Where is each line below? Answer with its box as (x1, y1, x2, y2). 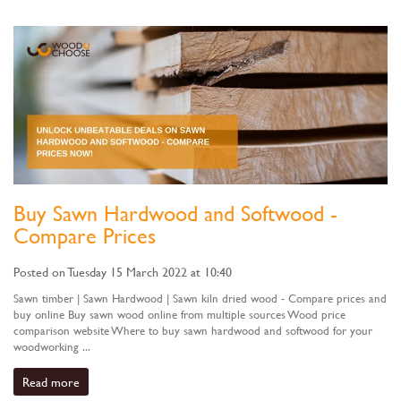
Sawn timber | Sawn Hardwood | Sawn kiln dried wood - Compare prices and (13, 290, 387, 306)
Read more (22, 372, 80, 391)
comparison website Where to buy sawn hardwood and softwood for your (13, 322, 372, 338)
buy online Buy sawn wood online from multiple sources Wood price (13, 306, 346, 322)
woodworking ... (13, 338, 90, 354)
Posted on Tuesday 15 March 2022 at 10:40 (13, 262, 232, 281)
